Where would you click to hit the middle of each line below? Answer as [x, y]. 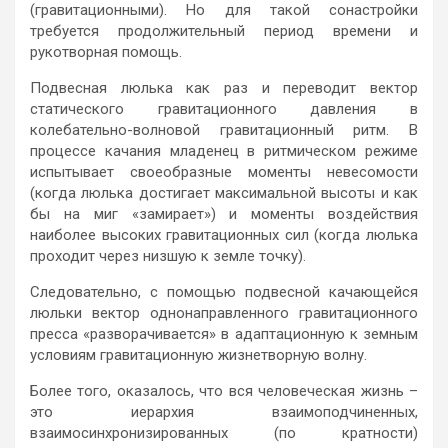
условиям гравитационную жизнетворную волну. [198, 354]
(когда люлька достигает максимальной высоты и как [224, 192]
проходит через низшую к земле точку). [168, 255]
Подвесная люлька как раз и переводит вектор [224, 87]
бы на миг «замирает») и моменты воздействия [224, 213]
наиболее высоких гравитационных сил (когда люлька [224, 234]
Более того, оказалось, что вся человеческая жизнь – [224, 390]
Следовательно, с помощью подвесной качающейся [224, 291]
